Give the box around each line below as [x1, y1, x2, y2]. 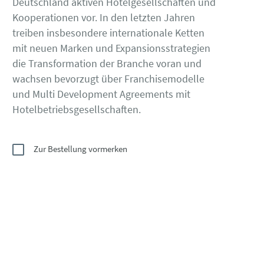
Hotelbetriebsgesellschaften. [12, 102, 141, 116]
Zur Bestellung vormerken [34, 143, 127, 154]
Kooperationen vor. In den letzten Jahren [12, 10, 195, 24]
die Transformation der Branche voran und [12, 56, 202, 70]
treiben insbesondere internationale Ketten [12, 25, 204, 39]
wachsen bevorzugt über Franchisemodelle [12, 71, 204, 85]
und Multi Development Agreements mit [12, 87, 190, 101]
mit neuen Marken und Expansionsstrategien [12, 41, 210, 55]
